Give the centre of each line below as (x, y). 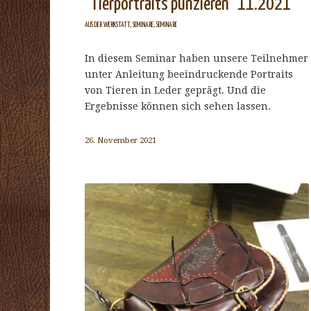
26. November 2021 (120, 141)
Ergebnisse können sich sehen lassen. (178, 107)
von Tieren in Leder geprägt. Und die (175, 91)
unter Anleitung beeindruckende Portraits (189, 75)
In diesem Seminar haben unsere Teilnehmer (196, 59)
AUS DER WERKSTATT (107, 25)
